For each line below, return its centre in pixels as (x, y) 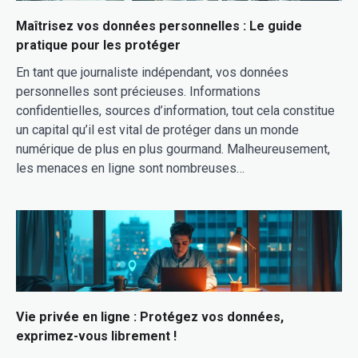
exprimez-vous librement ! (96, 336)
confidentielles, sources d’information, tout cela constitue (175, 110)
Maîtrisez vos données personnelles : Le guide (159, 26)
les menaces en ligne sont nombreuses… (130, 168)
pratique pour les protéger (98, 45)
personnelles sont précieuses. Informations (138, 91)
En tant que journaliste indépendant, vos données (152, 72)
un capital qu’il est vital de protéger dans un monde (157, 129)
